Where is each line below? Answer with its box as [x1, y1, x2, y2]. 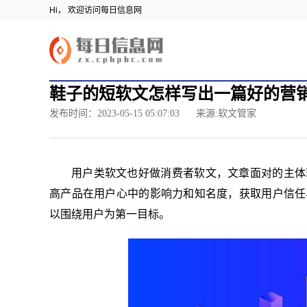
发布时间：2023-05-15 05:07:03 [49, 108, 182, 119]
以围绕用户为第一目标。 [49, 208, 170, 220]
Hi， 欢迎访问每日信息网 [49, 5, 142, 15]
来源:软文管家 [196, 108, 256, 119]
